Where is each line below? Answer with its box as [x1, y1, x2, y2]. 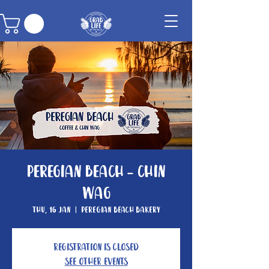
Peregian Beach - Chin [27, 160, 165, 185]
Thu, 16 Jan [32, 204, 70, 217]
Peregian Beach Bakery [80, 204, 160, 217]
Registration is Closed [53, 241, 139, 255]
